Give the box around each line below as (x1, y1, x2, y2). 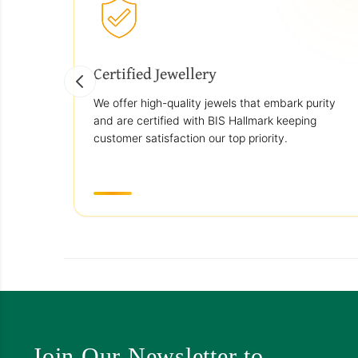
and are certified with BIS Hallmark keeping (93, 113, 316, 127)
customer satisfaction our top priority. (93, 131, 288, 145)
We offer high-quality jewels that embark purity (93, 96, 336, 109)
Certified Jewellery (93, 62, 217, 85)
